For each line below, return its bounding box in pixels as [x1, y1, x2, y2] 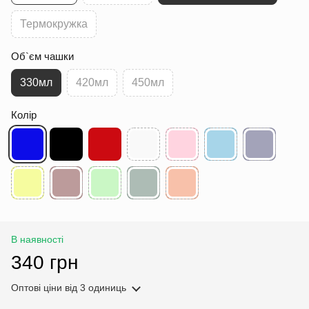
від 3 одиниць [62, 282, 126, 294]
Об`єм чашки [11, 50, 74, 63]
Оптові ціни [11, 282, 62, 294]
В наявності [11, 234, 63, 246]
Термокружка [20, 18, 88, 30]
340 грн [11, 252, 78, 274]
